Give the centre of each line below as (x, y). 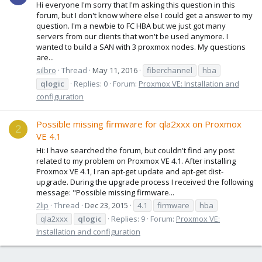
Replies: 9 (128, 218)
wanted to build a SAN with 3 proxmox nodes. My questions (141, 46)
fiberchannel (170, 70)
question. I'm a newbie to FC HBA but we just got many (131, 25)
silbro (46, 70)
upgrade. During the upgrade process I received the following (145, 182)
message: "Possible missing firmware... (105, 192)
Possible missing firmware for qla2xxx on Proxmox (139, 124)
